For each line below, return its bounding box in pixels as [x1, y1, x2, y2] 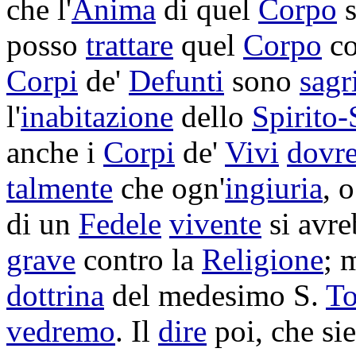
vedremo [6, 314, 115, 348]
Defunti [129, 64, 224, 98]
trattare [86, 28, 173, 62]
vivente [169, 207, 261, 241]
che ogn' [113, 171, 225, 205]
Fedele [79, 207, 161, 241]
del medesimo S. [104, 278, 326, 312]
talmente [6, 171, 113, 205]
